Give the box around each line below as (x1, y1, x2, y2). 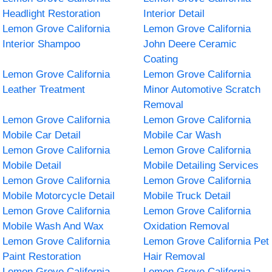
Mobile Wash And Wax (2, 220, 104, 232)
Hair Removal (143, 250, 205, 262)
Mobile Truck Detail (143, 189, 231, 202)
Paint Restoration (2, 250, 81, 262)
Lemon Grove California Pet (143, 235, 269, 247)
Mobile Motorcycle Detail (2, 189, 115, 202)
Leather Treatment (2, 83, 86, 95)
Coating (143, 53, 178, 65)
